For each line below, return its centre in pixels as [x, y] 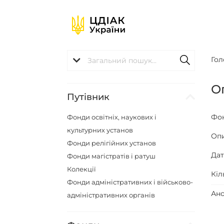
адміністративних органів [111, 195]
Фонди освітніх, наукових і [112, 117]
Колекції [82, 169]
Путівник [88, 97]
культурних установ [100, 130]
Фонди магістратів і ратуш [111, 156]
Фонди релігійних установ [112, 143]
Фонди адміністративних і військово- [130, 182]
